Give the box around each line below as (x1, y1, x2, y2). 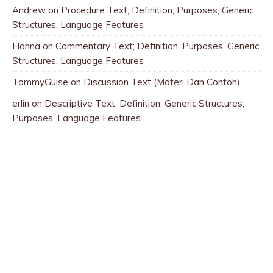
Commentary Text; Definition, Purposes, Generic (55, 40, 259, 52)
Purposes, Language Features (12, 112, 141, 124)
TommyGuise (12, 76, 68, 88)
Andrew (12, 4, 46, 16)
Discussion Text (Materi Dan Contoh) (83, 76, 240, 88)
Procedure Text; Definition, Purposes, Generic (61, 4, 253, 16)
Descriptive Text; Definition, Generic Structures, (44, 97, 244, 110)
